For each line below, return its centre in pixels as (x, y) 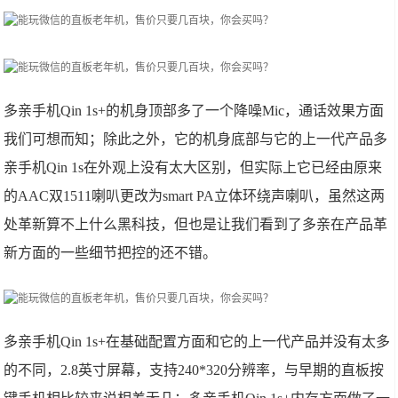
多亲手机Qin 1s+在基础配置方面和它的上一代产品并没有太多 (197, 342)
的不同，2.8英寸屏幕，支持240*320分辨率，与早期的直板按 (194, 370)
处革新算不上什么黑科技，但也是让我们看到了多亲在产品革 (196, 224)
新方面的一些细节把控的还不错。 (111, 253)
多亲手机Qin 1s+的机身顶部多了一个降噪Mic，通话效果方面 (194, 111)
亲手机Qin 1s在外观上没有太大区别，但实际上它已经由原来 (193, 167)
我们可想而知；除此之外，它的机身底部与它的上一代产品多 (196, 139)
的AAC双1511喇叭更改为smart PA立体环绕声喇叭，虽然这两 (195, 196)
